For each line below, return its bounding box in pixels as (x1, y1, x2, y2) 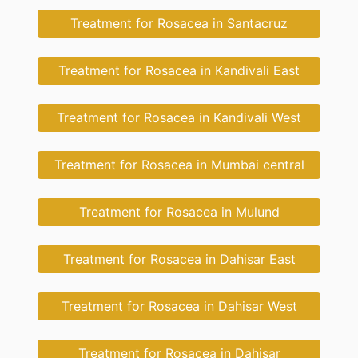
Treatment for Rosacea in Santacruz (70, 15, 288, 32)
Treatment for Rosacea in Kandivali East (58, 62, 300, 79)
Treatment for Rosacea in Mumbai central (54, 157, 304, 173)
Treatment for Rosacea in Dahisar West (61, 298, 297, 315)
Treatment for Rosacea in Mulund (78, 204, 280, 221)
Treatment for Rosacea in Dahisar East (62, 251, 296, 268)
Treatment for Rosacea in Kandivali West (57, 109, 301, 126)
